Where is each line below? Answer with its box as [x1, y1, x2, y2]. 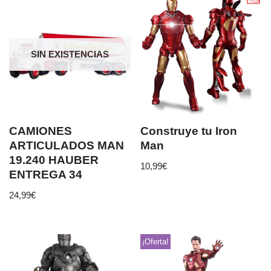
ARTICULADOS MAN [9, 139, 124, 152]
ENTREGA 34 [9, 168, 82, 181]
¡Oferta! [142, 237, 169, 246]
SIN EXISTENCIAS [30, 48, 109, 59]
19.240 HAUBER [9, 154, 99, 167]
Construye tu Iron [140, 125, 238, 138]
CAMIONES [9, 125, 72, 138]
